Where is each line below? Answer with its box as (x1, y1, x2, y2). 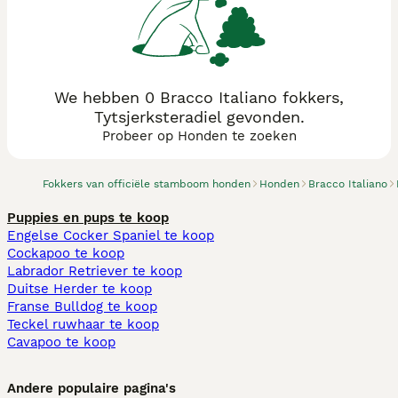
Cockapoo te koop (7, 245, 124, 261)
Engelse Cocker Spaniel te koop (7, 227, 214, 243)
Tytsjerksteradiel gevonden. (93, 107, 305, 126)
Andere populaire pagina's (7, 380, 176, 396)
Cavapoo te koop (7, 334, 115, 350)
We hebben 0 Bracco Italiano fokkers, (54, 88, 344, 107)
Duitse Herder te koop (7, 281, 152, 297)
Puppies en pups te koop (7, 210, 169, 226)
